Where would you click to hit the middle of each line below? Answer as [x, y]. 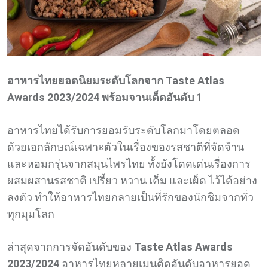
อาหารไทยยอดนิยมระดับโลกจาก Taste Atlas [116, 80]
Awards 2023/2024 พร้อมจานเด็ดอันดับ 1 [105, 97]
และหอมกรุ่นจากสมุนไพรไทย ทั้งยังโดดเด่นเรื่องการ [129, 163]
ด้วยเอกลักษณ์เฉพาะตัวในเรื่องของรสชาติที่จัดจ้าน [126, 147]
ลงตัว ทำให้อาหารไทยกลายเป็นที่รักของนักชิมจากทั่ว [130, 197]
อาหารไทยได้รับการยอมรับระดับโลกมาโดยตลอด [124, 130]
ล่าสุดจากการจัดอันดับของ [71, 246]
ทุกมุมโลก [31, 214]
